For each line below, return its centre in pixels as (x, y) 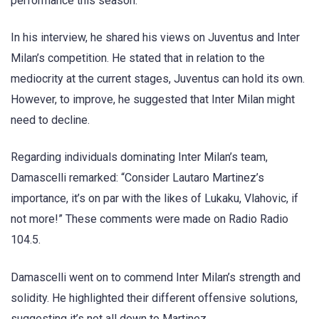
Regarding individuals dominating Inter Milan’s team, (139, 157)
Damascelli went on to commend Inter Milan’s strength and (156, 277)
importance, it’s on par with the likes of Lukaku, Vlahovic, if (155, 199)
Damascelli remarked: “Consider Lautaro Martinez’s (137, 178)
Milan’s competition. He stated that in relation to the (138, 58)
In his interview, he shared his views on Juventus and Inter (155, 38)
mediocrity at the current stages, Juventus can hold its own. (158, 79)
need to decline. (50, 120)
